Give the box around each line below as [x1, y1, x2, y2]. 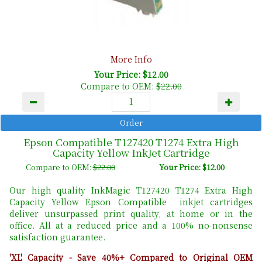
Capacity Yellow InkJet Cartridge [52, 144, 210, 160]
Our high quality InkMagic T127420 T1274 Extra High [9, 184, 253, 196]
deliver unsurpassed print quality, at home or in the [9, 207, 253, 219]
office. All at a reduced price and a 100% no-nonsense [9, 219, 253, 231]
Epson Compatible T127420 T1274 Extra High [23, 134, 239, 149]
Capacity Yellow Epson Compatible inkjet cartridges [9, 195, 253, 208]
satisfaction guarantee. [9, 230, 105, 243]
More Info [110, 53, 152, 65]
